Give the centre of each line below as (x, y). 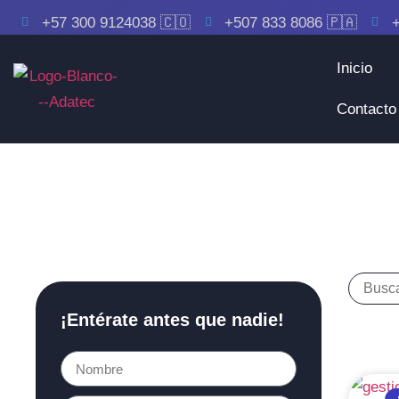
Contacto (367, 109)
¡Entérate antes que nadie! (172, 320)
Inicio (355, 68)
